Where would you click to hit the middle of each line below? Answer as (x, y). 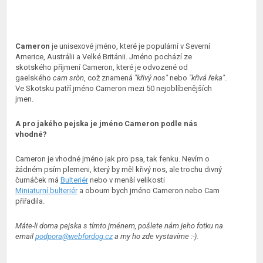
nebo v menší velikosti (127, 180)
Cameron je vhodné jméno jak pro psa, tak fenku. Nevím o (112, 159)
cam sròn (68, 78)
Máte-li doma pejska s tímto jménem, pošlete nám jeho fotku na (119, 226)
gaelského (34, 78)
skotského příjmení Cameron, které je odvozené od (102, 67)
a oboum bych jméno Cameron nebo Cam (149, 190)
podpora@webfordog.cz (74, 236)
